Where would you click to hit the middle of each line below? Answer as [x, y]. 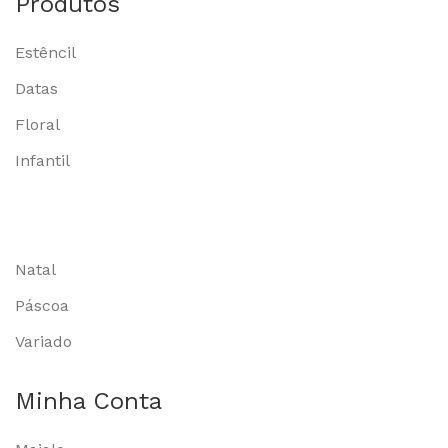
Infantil [42, 160]
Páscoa [42, 305]
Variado [43, 341]
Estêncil [45, 52]
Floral [37, 124]
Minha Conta [88, 400]
